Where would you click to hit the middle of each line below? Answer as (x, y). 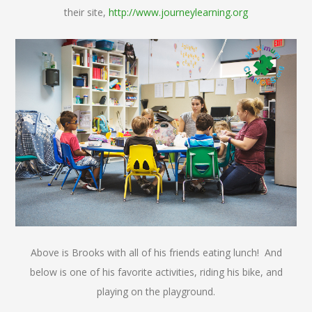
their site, (86, 12)
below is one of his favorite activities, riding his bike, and (156, 272)
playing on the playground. (156, 291)
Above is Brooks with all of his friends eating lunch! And (156, 252)
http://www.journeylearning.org (178, 12)
